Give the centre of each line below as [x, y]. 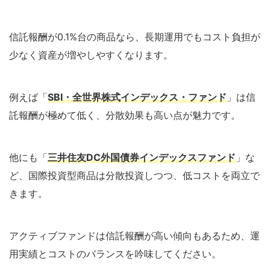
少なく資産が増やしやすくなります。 [91, 55]
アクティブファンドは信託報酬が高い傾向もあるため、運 [134, 235]
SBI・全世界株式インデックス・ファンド [137, 97]
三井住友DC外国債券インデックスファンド [142, 157]
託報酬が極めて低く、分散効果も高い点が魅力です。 [125, 115]
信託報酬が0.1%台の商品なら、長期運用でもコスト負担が [135, 36]
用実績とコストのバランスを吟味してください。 [115, 253]
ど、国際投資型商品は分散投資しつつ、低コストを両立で [134, 175]
